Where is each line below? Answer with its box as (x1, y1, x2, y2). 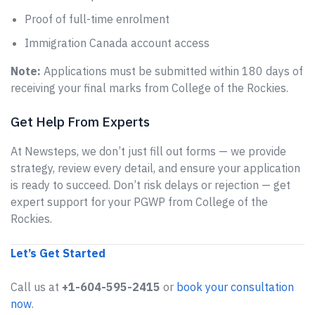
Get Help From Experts (11, 113, 150, 130)
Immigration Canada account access (25, 36, 210, 50)
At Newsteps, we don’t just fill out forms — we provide (11, 144, 286, 158)
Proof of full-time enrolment (25, 12, 169, 26)
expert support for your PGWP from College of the (11, 195, 268, 209)
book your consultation (176, 280, 294, 294)
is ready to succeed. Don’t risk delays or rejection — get (11, 178, 290, 192)
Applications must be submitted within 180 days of (41, 64, 303, 78)
